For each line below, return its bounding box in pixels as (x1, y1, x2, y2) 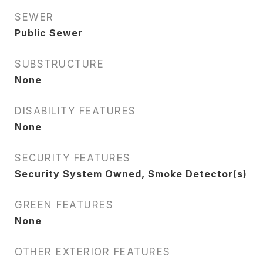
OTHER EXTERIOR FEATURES (15, 246, 171, 258)
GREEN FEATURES (15, 199, 113, 211)
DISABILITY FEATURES (15, 105, 136, 117)
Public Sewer (15, 27, 83, 39)
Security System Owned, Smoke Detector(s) (15, 168, 247, 180)
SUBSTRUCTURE (15, 58, 104, 70)
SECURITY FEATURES (15, 152, 131, 164)
